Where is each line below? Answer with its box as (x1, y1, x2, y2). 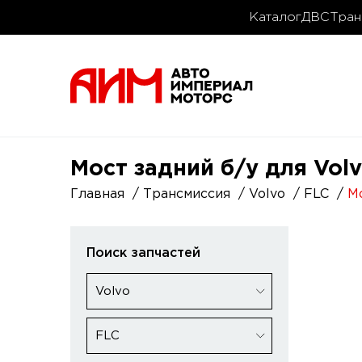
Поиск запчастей (86, 247, 200, 259)
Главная (70, 188, 124, 200)
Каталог (249, 11, 301, 23)
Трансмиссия (143, 188, 230, 200)
